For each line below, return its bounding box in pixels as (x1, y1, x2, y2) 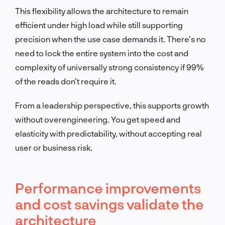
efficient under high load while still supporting (15, 20, 183, 30)
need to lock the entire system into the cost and (15, 48, 188, 58)
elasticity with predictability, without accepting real (15, 128, 202, 138)
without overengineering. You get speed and (15, 114, 180, 124)
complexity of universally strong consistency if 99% (15, 62, 203, 72)
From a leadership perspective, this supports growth (15, 100, 209, 110)
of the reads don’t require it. (15, 76, 117, 86)
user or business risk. (15, 142, 92, 152)
